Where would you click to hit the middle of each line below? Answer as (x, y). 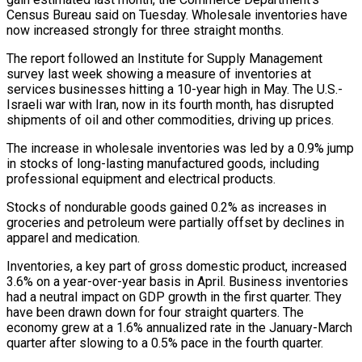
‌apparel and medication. (73, 238)
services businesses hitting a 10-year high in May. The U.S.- (175, 89)
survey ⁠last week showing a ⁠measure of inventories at (159, 74)
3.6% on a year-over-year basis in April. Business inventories (177, 281)
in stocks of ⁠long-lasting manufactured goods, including (163, 163)
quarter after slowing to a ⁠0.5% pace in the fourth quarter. (165, 343)
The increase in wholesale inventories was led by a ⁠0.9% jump (180, 148)
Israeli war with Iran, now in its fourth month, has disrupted (170, 104)
